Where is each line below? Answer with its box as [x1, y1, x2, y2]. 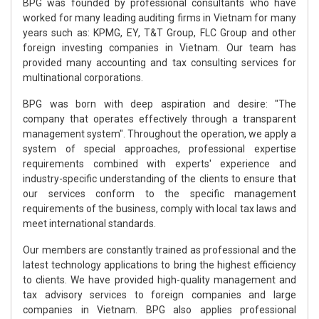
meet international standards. [23, 218, 156, 229]
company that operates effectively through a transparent [23, 113, 296, 125]
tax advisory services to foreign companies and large [23, 289, 296, 300]
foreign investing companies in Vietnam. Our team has [23, 42, 296, 53]
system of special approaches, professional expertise [23, 143, 296, 155]
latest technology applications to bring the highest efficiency [23, 259, 296, 271]
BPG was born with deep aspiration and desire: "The [23, 98, 296, 110]
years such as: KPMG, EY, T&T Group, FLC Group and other [23, 27, 296, 38]
